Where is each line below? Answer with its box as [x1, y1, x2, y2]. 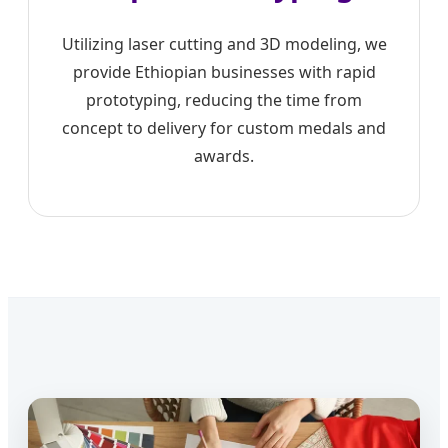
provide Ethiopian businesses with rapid [72, 61, 376, 84]
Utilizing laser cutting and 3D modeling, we [61, 33, 387, 56]
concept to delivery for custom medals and [62, 117, 386, 140]
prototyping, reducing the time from [86, 89, 362, 112]
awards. [194, 145, 254, 168]
